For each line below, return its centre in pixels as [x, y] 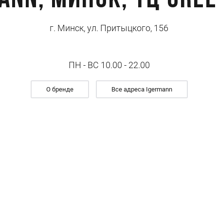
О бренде [60, 89]
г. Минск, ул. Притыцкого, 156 [109, 28]
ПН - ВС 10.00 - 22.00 [109, 65]
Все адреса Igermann [142, 89]
